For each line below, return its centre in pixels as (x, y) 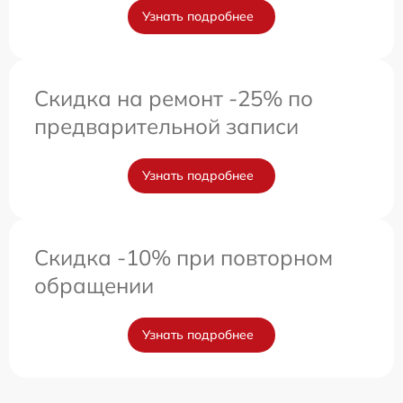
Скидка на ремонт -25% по (174, 98)
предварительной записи (166, 126)
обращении (94, 285)
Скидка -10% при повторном (184, 257)
